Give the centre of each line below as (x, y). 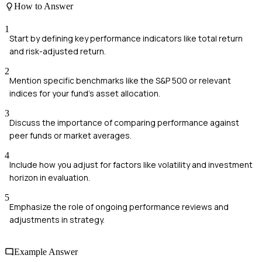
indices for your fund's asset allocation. (85, 93)
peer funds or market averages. (70, 135)
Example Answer (46, 252)
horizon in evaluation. (50, 177)
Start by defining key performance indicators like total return (126, 38)
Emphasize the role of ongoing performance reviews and (119, 206)
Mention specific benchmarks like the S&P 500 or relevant (120, 80)
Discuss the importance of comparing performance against (124, 122)
